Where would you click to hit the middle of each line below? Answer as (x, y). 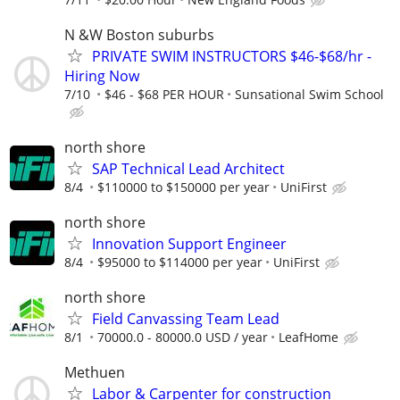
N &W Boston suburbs (139, 35)
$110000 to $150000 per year (183, 187)
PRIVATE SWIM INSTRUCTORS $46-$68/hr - (232, 57)
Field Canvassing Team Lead (186, 318)
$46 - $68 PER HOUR (164, 95)
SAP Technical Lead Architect (188, 168)
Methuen (95, 373)
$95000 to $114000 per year (180, 262)
